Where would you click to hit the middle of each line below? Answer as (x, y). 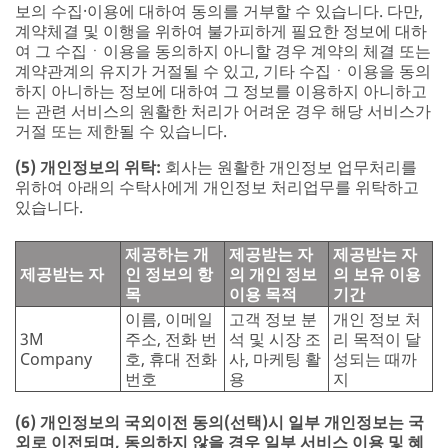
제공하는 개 (167, 254)
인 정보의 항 (169, 274)
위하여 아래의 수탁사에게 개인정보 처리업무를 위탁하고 (217, 187)
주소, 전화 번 (171, 339)
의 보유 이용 (377, 274)
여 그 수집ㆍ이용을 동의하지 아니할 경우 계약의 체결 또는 (223, 51)
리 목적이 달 (377, 339)
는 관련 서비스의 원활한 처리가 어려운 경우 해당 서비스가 (223, 111)
